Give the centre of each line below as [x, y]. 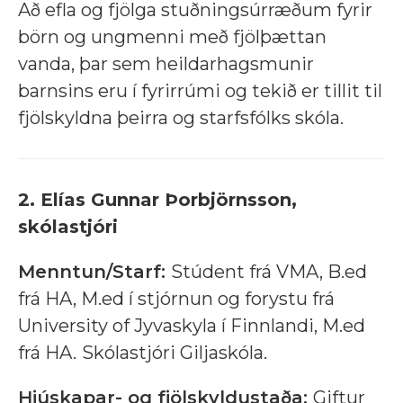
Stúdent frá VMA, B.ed [269, 272]
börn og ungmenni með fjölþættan [172, 37]
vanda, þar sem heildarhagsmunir [166, 64]
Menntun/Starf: [92, 272]
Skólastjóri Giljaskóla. [175, 353]
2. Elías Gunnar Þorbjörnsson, [157, 200]
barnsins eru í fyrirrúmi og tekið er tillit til [200, 91]
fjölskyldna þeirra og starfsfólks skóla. [181, 118]
